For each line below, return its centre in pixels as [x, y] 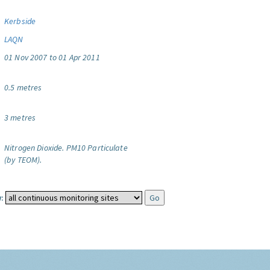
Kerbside [20, 21]
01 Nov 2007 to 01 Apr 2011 [52, 57]
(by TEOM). [23, 160]
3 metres [20, 118]
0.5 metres [23, 87]
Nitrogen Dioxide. [34, 148]
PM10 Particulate [97, 148]
